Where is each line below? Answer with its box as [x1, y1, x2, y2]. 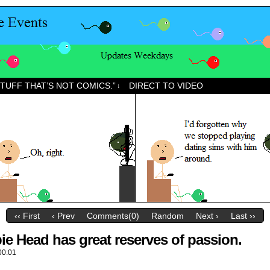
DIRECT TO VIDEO [129, 81, 203, 90]
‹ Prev [52, 211, 75, 221]
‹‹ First [14, 211, 40, 221]
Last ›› [231, 211, 256, 221]
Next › [196, 211, 219, 221]
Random [151, 211, 184, 221]
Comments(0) [87, 211, 139, 221]
